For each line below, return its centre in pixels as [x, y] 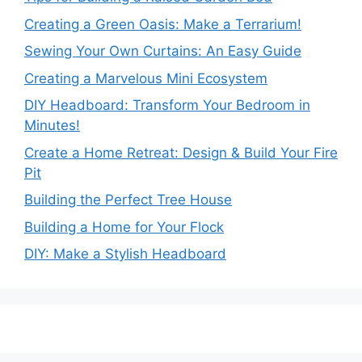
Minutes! [52, 125]
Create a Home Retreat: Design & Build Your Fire [181, 152]
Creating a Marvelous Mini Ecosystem [146, 78]
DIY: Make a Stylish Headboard [125, 254]
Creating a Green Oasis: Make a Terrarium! [163, 24]
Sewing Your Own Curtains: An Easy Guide [163, 51]
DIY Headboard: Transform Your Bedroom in [167, 105]
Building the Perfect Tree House [128, 200]
